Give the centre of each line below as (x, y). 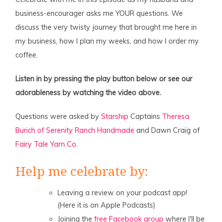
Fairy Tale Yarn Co (46, 144)
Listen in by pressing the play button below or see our (104, 79)
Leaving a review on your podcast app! (123, 193)
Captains (145, 117)
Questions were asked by (58, 117)
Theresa (176, 117)
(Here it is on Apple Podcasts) (107, 205)
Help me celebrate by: (82, 172)
